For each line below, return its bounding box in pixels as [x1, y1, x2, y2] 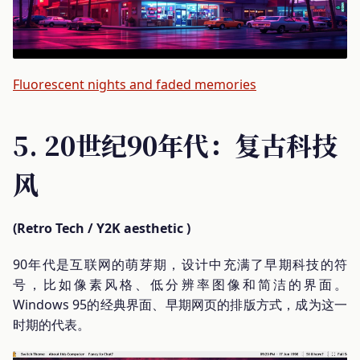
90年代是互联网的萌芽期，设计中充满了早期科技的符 [13, 256, 347, 274]
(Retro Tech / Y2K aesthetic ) [13, 219, 190, 238]
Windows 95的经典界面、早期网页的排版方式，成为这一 [13, 296, 347, 314]
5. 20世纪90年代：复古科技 [13, 126, 337, 164]
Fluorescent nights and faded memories [13, 76, 256, 94]
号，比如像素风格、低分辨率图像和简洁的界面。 [13, 276, 347, 294]
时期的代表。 [13, 316, 90, 334]
